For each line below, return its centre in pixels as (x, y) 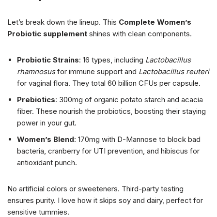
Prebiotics (36, 100)
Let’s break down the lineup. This (63, 22)
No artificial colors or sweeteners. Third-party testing (95, 189)
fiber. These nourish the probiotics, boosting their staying (111, 111)
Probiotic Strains (48, 60)
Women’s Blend (46, 139)
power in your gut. (47, 123)
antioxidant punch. (47, 163)
